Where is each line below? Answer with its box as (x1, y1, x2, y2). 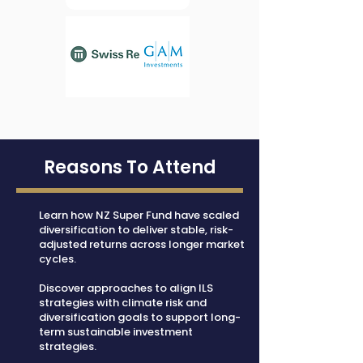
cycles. (39, 251, 76, 267)
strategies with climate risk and (39, 295, 207, 310)
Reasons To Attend (43, 155, 216, 180)
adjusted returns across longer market (39, 237, 245, 252)
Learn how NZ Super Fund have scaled (39, 207, 239, 223)
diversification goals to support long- (39, 310, 241, 325)
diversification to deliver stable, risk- (39, 222, 233, 237)
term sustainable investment (39, 324, 193, 340)
